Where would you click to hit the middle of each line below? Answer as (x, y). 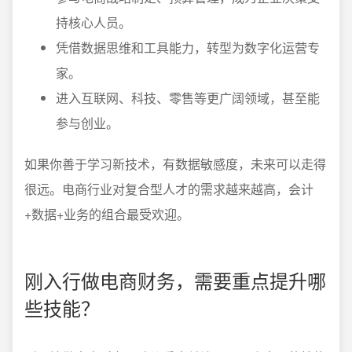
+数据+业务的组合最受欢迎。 (107, 214)
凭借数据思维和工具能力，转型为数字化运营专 (188, 48)
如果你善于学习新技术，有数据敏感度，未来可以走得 (175, 164)
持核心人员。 (93, 22)
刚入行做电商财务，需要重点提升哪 (175, 280)
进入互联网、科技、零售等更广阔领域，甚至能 (188, 98)
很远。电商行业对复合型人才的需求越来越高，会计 (169, 189)
